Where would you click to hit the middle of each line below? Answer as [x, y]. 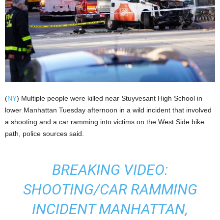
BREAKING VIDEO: [110, 170]
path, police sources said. [44, 134]
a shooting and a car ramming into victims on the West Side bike [105, 122]
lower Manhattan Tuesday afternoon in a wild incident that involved [108, 110]
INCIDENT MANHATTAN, [110, 209]
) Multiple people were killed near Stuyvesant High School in [110, 98]
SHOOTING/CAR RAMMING [110, 190]
